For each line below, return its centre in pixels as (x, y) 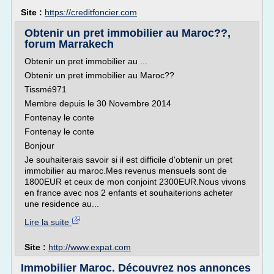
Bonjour (39, 146)
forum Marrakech (69, 44)
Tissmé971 (46, 89)
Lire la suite (48, 222)
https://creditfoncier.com (91, 12)
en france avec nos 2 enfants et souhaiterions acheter (129, 193)
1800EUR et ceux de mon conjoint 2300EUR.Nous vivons (135, 182)
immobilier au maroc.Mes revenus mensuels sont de (126, 171)
